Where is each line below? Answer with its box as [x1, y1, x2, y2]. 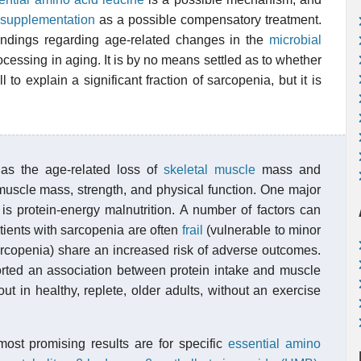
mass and [255, 163, 321, 176]
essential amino [228, 337, 322, 351]
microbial [269, 33, 322, 47]
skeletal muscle [164, 163, 255, 176]
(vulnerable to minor [202, 223, 321, 237]
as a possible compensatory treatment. [95, 13, 322, 27]
